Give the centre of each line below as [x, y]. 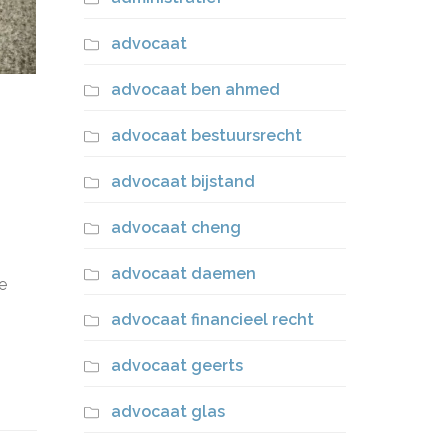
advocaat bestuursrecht [206, 135]
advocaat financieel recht [212, 319]
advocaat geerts [176, 365]
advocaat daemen [183, 273]
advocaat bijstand [182, 181]
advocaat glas [167, 411]
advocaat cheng [175, 227]
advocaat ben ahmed [195, 89]
